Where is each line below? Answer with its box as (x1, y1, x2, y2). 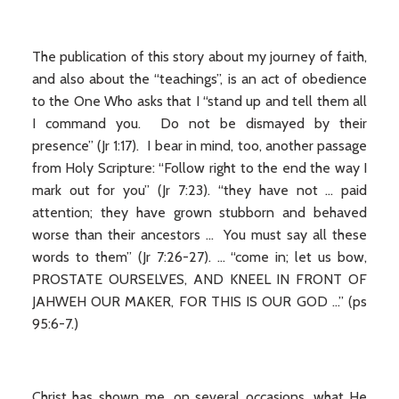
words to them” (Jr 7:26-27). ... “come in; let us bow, (31, 248, 368, 265)
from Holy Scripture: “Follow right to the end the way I (31, 159, 368, 176)
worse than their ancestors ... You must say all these (31, 226, 368, 243)
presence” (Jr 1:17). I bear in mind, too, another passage (31, 137, 368, 154)
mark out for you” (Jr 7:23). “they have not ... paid (31, 182, 368, 199)
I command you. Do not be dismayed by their (31, 115, 368, 132)
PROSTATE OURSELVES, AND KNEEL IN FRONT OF (31, 271, 368, 288)
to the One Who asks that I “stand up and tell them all (31, 93, 368, 110)
